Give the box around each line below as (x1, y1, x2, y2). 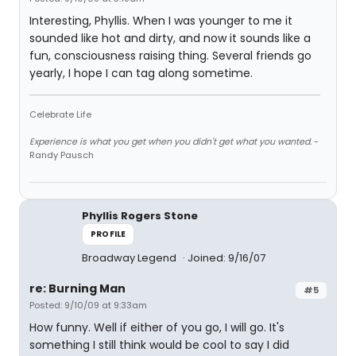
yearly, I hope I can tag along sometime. (29, 65, 253, 81)
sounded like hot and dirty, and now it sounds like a (29, 30, 311, 46)
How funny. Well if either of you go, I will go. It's (29, 319, 284, 335)
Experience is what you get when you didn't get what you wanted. (29, 135, 311, 148)
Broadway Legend (82, 250, 179, 265)
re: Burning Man (29, 281, 126, 296)
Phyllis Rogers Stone (82, 208, 198, 223)
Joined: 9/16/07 (188, 250, 265, 265)
